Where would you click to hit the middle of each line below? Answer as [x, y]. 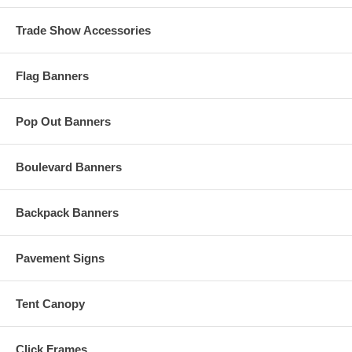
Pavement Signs [60, 258]
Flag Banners [52, 75]
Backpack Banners [67, 212]
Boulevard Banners [69, 167]
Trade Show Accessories [83, 30]
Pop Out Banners [63, 121]
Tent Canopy [50, 303]
